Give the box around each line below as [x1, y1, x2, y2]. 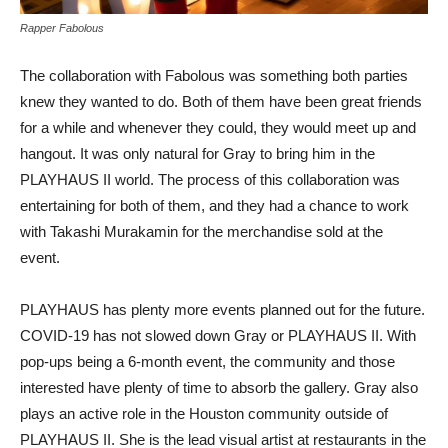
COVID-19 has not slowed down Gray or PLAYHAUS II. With [20, 326, 416, 344]
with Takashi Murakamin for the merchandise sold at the [20, 222, 383, 240]
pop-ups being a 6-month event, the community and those [20, 352, 395, 370]
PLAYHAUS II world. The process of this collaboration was [20, 170, 400, 188]
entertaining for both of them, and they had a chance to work [20, 196, 409, 214]
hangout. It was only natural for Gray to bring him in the [20, 144, 375, 162]
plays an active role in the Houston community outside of [20, 404, 388, 422]
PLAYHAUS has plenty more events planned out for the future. [20, 300, 425, 318]
